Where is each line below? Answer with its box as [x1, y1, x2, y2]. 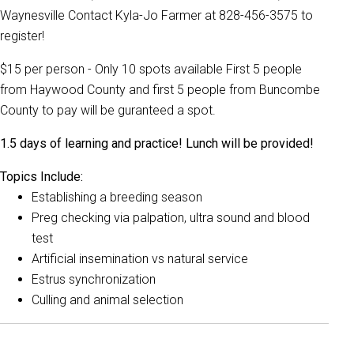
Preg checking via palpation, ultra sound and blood [32, 210, 310, 225]
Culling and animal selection [32, 292, 183, 307]
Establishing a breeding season [32, 190, 202, 205]
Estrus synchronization [32, 272, 156, 287]
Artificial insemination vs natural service [32, 251, 248, 266]
